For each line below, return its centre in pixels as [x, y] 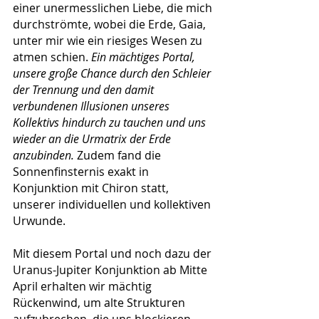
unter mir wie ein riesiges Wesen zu [109, 40]
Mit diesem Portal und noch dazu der [114, 253]
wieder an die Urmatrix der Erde [93, 138]
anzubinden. [45, 155]
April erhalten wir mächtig [84, 286]
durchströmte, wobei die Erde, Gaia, [111, 24]
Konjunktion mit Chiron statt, [92, 188]
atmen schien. [52, 57]
